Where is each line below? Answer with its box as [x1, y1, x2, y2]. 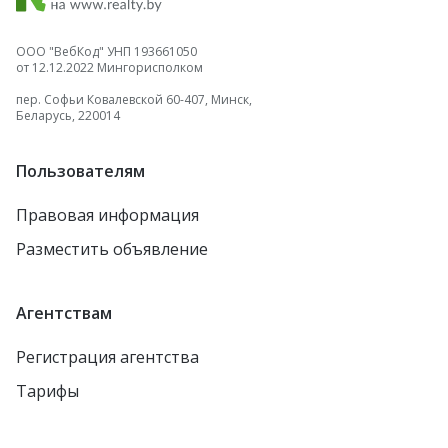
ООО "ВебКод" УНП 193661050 [16, 43, 197, 60]
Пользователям [16, 160, 145, 182]
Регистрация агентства [16, 346, 199, 368]
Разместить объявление [16, 238, 208, 260]
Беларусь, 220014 [16, 107, 120, 124]
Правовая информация [16, 204, 199, 226]
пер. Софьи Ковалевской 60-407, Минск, [16, 91, 252, 108]
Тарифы [16, 380, 79, 402]
